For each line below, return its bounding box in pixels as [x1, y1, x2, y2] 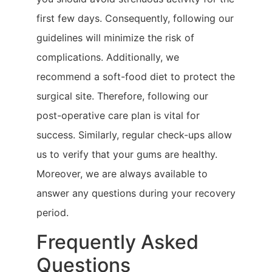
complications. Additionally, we [36, 50, 179, 63]
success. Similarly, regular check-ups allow [36, 128, 232, 141]
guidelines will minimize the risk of [36, 31, 194, 44]
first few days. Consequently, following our [36, 12, 234, 24]
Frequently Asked [36, 230, 199, 254]
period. [36, 206, 69, 219]
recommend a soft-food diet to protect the [36, 70, 235, 83]
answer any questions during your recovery [36, 186, 236, 199]
